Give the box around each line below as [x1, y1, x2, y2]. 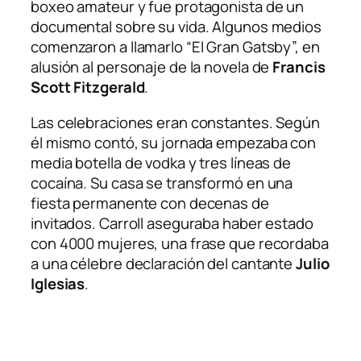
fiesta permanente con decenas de [31, 192, 269, 214]
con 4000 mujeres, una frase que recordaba [31, 232, 329, 254]
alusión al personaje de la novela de [31, 56, 273, 78]
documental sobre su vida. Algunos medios [31, 16, 322, 38]
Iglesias [31, 272, 85, 294]
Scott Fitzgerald [31, 77, 145, 98]
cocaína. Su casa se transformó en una [31, 172, 293, 193]
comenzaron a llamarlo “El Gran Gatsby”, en [31, 36, 320, 58]
